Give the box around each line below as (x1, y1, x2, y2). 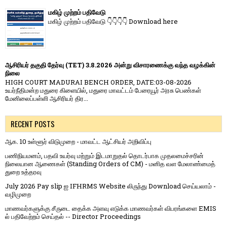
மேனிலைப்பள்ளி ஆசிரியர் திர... (5, 94, 88, 103)
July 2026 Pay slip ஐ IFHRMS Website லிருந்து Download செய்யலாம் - (5, 181, 216, 191)
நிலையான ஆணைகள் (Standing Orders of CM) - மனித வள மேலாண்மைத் (5, 159, 215, 169)
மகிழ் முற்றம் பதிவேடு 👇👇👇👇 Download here (48, 17, 178, 26)
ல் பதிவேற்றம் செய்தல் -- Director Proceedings (5, 212, 141, 221)
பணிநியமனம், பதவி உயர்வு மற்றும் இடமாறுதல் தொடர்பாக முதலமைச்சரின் (5, 151, 204, 161)
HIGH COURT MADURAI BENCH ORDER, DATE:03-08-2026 (5, 78, 192, 87)
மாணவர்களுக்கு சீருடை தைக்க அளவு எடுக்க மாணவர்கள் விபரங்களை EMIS (5, 204, 216, 213)
